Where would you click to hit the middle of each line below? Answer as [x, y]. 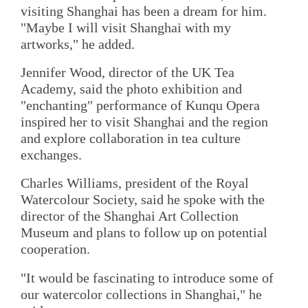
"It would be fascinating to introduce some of [147, 277]
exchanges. [51, 155]
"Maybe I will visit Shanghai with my [126, 27]
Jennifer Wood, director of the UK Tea [128, 73]
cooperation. [55, 249]
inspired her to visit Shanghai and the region [144, 122]
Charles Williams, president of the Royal [135, 183]
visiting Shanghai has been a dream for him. [144, 11]
